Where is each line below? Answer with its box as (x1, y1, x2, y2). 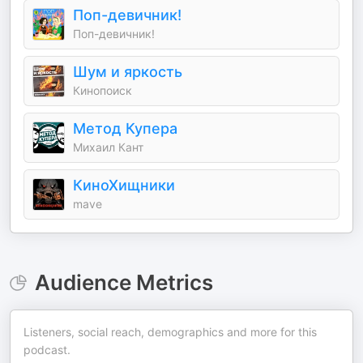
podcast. (23, 343, 70, 357)
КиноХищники (73, 177, 175, 194)
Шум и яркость (73, 63, 182, 80)
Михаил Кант (73, 140, 143, 154)
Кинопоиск (73, 83, 132, 97)
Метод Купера (73, 120, 177, 137)
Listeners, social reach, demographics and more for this (23, 325, 317, 339)
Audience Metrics (34, 270, 213, 295)
